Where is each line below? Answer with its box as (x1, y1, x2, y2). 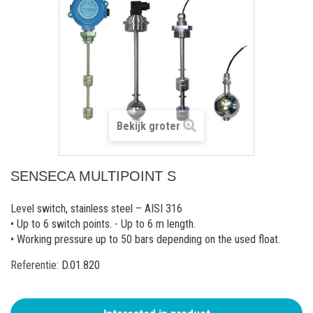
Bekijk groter (117, 119, 180, 133)
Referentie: (10, 259, 59, 272)
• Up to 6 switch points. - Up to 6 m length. (10, 217, 196, 231)
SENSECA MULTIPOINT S (10, 168, 176, 184)
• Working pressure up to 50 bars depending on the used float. (10, 233, 280, 246)
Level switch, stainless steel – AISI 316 (10, 202, 182, 215)
